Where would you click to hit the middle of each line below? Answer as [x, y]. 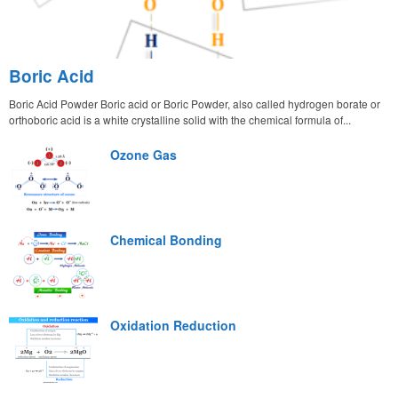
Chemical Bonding [166, 239]
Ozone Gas [143, 154]
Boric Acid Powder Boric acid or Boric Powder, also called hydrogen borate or [195, 103]
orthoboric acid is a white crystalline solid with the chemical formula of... [180, 119]
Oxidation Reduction [173, 325]
